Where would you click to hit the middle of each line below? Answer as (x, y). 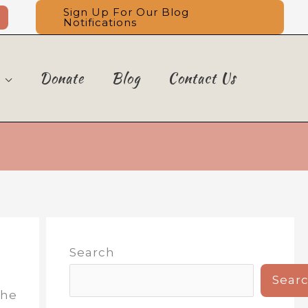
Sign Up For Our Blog (126, 12)
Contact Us (202, 78)
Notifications (100, 22)
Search (92, 252)
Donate (62, 78)
